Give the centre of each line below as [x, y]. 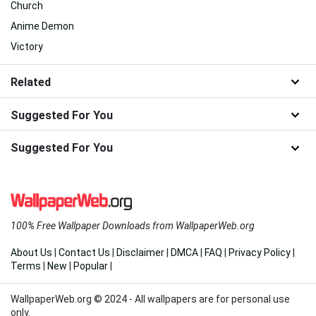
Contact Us [84, 253]
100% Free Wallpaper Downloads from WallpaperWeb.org [133, 226]
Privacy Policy [260, 253]
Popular [91, 266]
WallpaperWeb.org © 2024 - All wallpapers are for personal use [150, 299]
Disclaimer [140, 253]
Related [31, 82]
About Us [31, 253]
